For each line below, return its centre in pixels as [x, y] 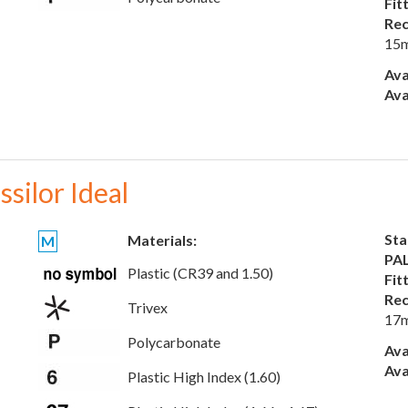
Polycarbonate [174, 342]
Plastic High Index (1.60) [204, 377]
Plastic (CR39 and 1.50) [200, 273]
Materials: [162, 240]
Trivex [148, 307]
